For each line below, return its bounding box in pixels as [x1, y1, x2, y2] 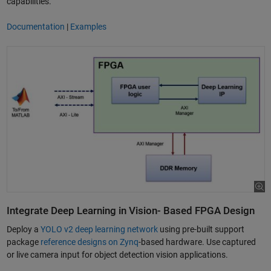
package [6, 237, 41, 247]
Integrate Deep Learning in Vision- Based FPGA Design [6, 204, 255, 217]
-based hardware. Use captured [138, 237, 256, 247]
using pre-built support [157, 224, 244, 234]
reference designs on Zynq [40, 237, 139, 247]
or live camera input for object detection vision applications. [6, 249, 228, 260]
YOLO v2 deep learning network [40, 224, 158, 234]
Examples [70, 22, 106, 32]
